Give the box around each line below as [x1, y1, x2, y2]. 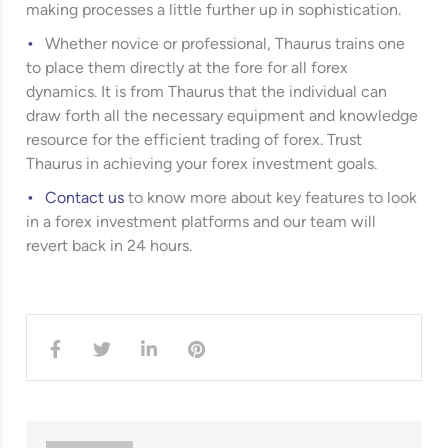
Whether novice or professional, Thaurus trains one [45, 36, 406, 53]
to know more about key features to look [124, 190, 418, 207]
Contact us [45, 190, 125, 207]
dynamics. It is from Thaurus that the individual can [26, 84, 388, 101]
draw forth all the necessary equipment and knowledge [26, 108, 419, 125]
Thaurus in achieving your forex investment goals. [26, 156, 378, 173]
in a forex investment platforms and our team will [26, 214, 377, 231]
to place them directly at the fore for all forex [26, 60, 349, 77]
